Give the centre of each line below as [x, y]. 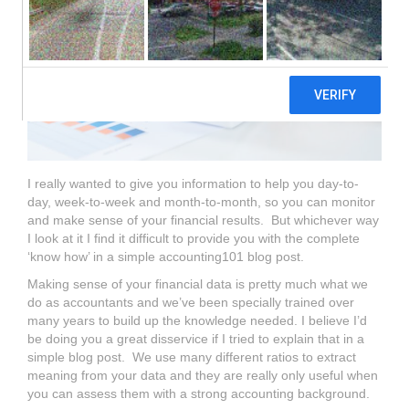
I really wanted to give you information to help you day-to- [193, 183]
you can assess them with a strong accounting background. [199, 393]
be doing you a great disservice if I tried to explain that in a [196, 338]
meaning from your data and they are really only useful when [203, 375]
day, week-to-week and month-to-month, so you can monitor [201, 201]
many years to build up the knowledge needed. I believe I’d [197, 320]
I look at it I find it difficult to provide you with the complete [194, 238]
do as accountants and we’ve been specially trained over [191, 302]
